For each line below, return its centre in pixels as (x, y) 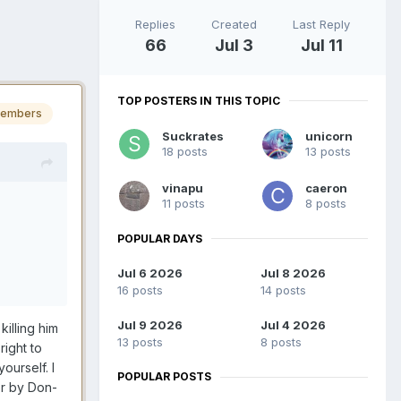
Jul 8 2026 (293, 273)
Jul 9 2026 (150, 325)
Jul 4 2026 (293, 325)
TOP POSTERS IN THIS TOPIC (199, 100)
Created (234, 24)
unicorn (329, 136)
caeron (326, 188)
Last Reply (321, 24)
